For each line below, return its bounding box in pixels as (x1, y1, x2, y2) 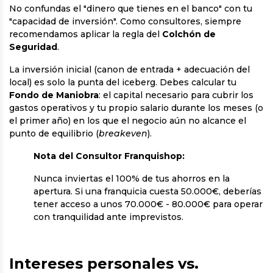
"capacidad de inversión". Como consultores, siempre (9, 16, 241, 27)
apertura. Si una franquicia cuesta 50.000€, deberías (34, 186, 261, 197)
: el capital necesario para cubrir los (99, 90, 253, 101)
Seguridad (9, 41, 57, 52)
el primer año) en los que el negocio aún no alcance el (9, 115, 246, 126)
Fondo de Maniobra (9, 90, 99, 101)
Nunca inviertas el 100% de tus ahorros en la (34, 173, 230, 184)
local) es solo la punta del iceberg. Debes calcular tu (9, 77, 236, 88)
